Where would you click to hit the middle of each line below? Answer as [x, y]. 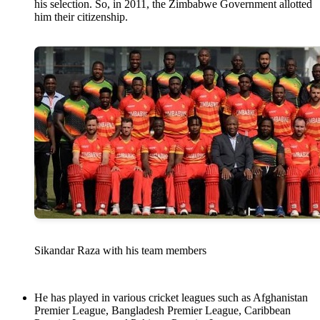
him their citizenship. [81, 17]
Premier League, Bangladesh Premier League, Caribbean [162, 311]
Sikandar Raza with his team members [120, 251]
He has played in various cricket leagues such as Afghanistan [171, 298]
